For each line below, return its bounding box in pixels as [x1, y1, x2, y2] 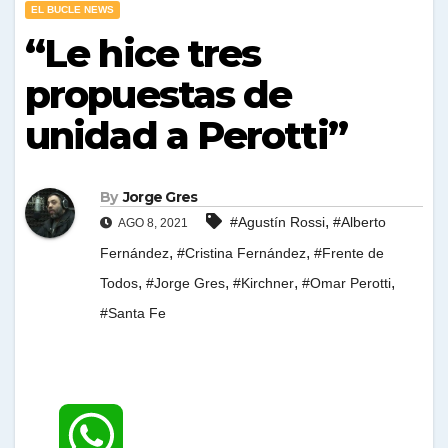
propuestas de [25, 71, 292, 118]
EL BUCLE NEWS [31, 4, 114, 15]
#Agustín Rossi [230, 214, 325, 231]
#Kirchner [233, 275, 294, 292]
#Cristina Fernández [177, 245, 306, 262]
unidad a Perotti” [25, 112, 347, 159]
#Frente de [314, 245, 384, 262]
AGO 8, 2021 [116, 216, 188, 231]
